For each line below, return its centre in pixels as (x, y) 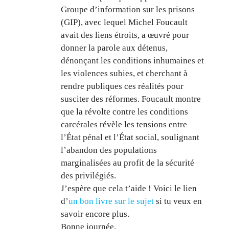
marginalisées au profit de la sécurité (128, 163)
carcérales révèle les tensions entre (124, 125)
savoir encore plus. (95, 214)
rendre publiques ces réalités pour (122, 86)
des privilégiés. (89, 176)
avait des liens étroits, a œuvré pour (125, 35)
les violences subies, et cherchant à (124, 74)
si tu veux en (178, 201)
